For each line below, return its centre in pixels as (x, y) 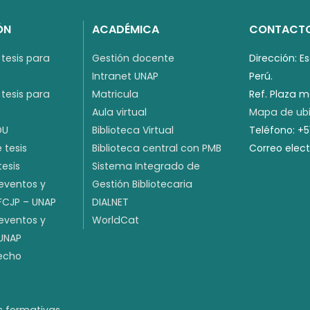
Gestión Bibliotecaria (142, 184)
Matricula (115, 94)
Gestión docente (133, 58)
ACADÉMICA (126, 30)
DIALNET (110, 202)
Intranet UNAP (125, 76)
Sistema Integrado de (146, 166)
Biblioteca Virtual (133, 130)
